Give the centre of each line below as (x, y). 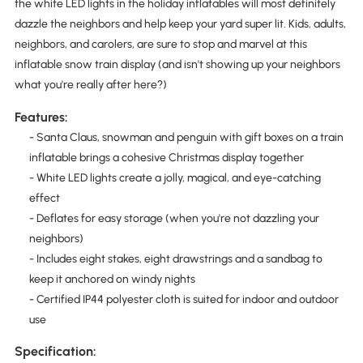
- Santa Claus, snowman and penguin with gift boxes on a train (186, 137)
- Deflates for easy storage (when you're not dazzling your (174, 218)
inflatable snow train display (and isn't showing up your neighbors (177, 65)
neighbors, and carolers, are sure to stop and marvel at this (160, 45)
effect (44, 198)
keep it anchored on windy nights (112, 279)
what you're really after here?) (90, 85)
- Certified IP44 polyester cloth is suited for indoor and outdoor (184, 299)
